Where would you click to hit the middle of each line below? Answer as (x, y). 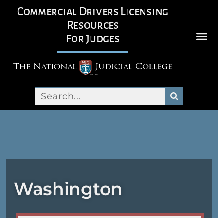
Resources (93, 25)
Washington (68, 189)
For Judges (93, 39)
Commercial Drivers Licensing (92, 11)
